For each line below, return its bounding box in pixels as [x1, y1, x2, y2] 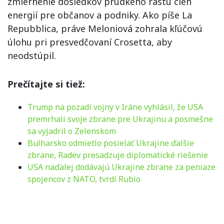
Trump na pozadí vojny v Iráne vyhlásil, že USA [27, 101, 203, 112]
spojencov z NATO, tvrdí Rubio [27, 173, 140, 184]
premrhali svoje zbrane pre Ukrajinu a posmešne [27, 113, 213, 124]
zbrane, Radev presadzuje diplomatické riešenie [27, 149, 208, 160]
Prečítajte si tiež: [7, 78, 85, 90]
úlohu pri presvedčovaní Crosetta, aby [7, 36, 172, 48]
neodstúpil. [7, 49, 56, 61]
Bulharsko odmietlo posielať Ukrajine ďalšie [27, 137, 194, 148]
